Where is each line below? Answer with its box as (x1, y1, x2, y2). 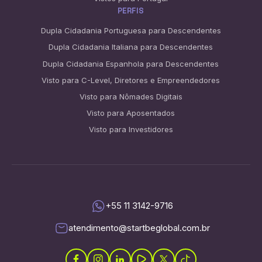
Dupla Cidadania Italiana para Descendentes (49, 42, 213, 52)
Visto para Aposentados (87, 108, 175, 118)
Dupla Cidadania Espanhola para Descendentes (43, 58, 219, 68)
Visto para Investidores (88, 125, 173, 135)
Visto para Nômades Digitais (79, 91, 182, 101)
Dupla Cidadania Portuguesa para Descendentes (40, 26, 221, 36)
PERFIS (118, 5, 144, 16)
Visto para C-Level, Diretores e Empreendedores (42, 75, 220, 85)
